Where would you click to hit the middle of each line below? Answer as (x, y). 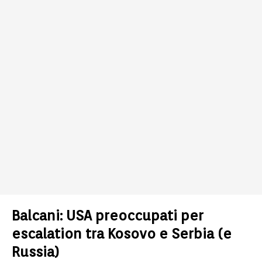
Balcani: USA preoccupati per (108, 216)
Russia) (36, 252)
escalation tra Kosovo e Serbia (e (122, 234)
